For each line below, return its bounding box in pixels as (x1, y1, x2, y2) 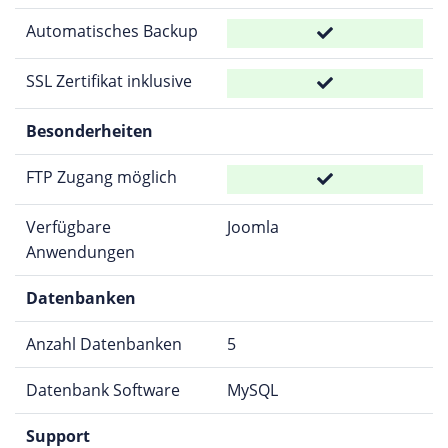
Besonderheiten (25, 119, 153, 142)
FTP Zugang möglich (25, 165, 177, 188)
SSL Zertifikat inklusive (25, 69, 192, 92)
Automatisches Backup (25, 19, 198, 42)
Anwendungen (25, 240, 135, 263)
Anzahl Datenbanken (25, 332, 182, 355)
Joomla (226, 215, 279, 238)
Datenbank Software (25, 378, 180, 401)
